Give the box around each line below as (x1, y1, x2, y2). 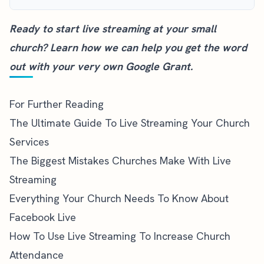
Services (9, 135, 49, 148)
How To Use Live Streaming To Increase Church (9, 229, 230, 243)
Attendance (9, 248, 64, 262)
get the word (182, 41, 247, 54)
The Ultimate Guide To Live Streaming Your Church (9, 116, 250, 130)
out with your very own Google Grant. (9, 60, 193, 73)
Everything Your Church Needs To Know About (9, 192, 229, 205)
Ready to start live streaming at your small (9, 22, 216, 35)
